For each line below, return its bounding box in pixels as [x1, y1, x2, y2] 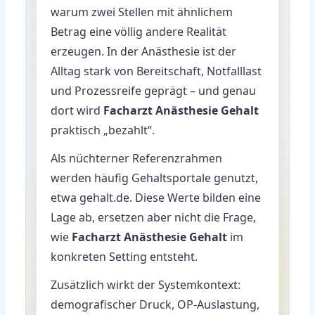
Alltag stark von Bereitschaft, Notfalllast [51, 63, 262, 79]
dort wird [51, 102, 104, 118]
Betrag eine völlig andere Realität [51, 23, 227, 39]
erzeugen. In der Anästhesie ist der [51, 43, 237, 59]
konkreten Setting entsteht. [51, 248, 198, 264]
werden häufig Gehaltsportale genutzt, [51, 169, 259, 186]
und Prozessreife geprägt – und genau [51, 82, 257, 98]
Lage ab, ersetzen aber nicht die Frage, [51, 209, 257, 225]
